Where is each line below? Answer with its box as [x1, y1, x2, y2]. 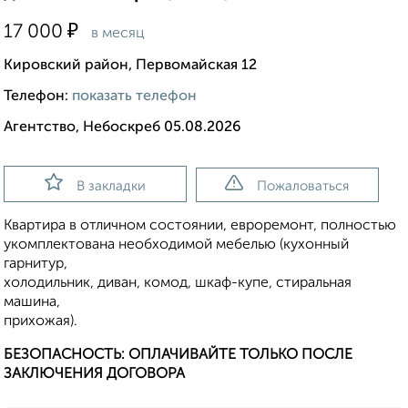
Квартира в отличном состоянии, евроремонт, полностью [4, 219, 396, 234]
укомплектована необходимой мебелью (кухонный [4, 238, 349, 253]
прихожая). [4, 314, 77, 330]
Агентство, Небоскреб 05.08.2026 [4, 120, 241, 136]
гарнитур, [4, 257, 67, 272]
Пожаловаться [257, 179, 350, 194]
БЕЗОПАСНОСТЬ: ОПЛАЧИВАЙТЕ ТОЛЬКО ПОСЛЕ [4, 348, 352, 363]
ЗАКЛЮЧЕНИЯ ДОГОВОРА [4, 367, 185, 382]
